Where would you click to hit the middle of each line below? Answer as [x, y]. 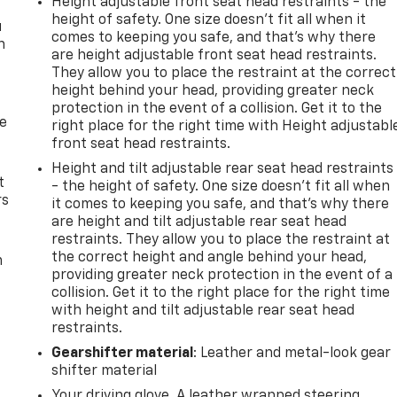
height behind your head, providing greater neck [213, 91]
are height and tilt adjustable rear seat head [199, 222]
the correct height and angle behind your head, [210, 257]
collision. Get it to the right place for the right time [221, 293]
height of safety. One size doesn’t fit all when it [209, 20]
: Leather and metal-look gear [292, 353]
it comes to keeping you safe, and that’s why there [221, 204]
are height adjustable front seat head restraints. [214, 55]
